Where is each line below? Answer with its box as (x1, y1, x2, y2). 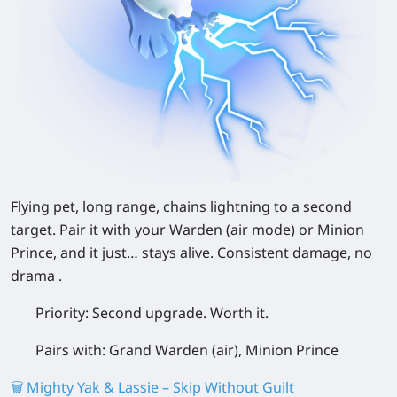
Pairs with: (35, 340, 109, 361)
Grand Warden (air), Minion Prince (109, 340, 339, 361)
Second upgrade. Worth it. (92, 303, 269, 323)
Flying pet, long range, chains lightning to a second (11, 197, 352, 217)
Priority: (35, 303, 92, 323)
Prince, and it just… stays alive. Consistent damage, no (11, 243, 372, 263)
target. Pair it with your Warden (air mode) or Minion (11, 220, 364, 240)
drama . (11, 266, 62, 286)
